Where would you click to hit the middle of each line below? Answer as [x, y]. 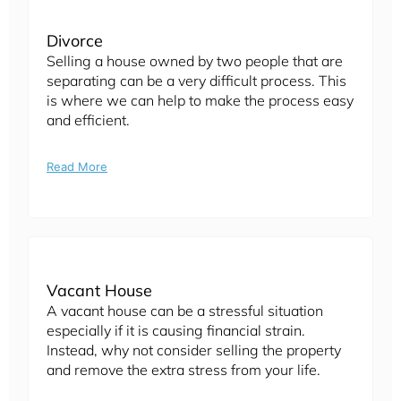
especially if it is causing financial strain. [176, 331]
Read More [77, 167]
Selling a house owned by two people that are [195, 61]
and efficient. [88, 120]
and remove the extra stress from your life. [183, 370]
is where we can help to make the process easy [200, 101]
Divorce [75, 41]
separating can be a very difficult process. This [196, 81]
